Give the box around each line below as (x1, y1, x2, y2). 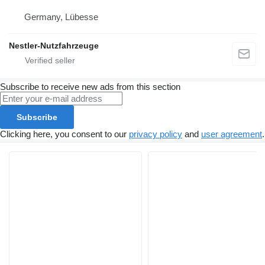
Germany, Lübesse (24, 12, 98, 22)
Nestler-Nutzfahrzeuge (9, 41, 99, 51)
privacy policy (129, 129, 182, 140)
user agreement (201, 129, 262, 140)
